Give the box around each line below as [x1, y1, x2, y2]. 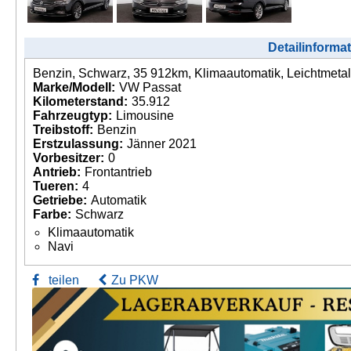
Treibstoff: [33, 122, 93, 136]
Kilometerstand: [33, 94, 128, 108]
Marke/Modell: [33, 80, 115, 94]
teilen [39, 273, 79, 287]
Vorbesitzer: [33, 150, 104, 165]
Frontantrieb [85, 165, 152, 179]
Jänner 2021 [127, 136, 197, 150]
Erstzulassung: [33, 136, 123, 150]
